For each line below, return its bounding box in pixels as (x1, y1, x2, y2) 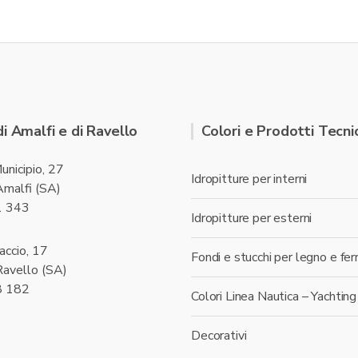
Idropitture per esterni (191, 209, 312, 227)
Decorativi (191, 327, 247, 344)
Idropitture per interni (191, 170, 308, 188)
